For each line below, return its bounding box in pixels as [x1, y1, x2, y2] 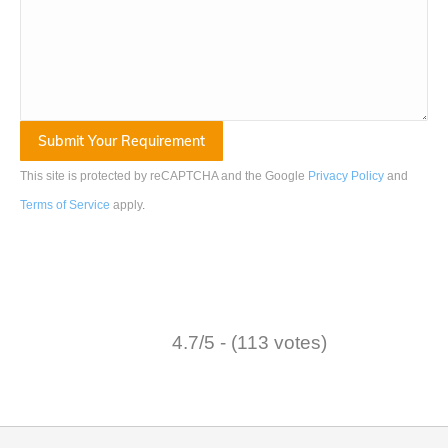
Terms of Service [20, 198, 110, 213]
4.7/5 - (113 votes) [172, 331, 327, 353]
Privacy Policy [308, 169, 384, 184]
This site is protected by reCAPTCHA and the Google [20, 169, 308, 184]
